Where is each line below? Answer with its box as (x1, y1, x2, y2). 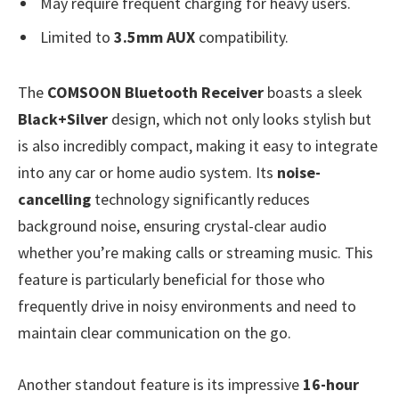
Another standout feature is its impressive (18, 373, 303, 395)
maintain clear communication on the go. (18, 322, 291, 344)
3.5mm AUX (114, 26, 195, 47)
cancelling (18, 189, 91, 210)
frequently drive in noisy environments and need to (18, 296, 356, 317)
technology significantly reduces (91, 189, 310, 210)
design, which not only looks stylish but (108, 109, 371, 130)
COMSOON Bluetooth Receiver (47, 82, 264, 103)
